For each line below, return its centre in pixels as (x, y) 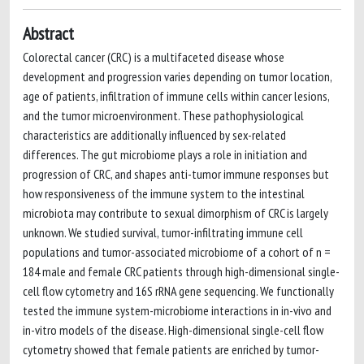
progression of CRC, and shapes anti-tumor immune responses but (176, 174)
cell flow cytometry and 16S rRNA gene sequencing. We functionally (178, 291)
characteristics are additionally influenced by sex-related (154, 135)
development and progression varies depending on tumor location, (177, 76)
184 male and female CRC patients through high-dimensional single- (181, 271)
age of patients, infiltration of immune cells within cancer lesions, (176, 96)
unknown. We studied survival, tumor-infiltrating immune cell (163, 232)
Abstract (48, 33)
